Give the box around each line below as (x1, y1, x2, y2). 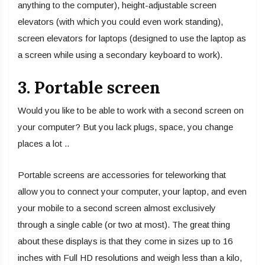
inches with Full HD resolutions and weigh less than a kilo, (18, 253, 242, 263)
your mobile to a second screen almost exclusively (18, 203, 216, 214)
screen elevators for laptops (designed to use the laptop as (18, 33, 246, 44)
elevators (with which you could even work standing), (18, 17, 223, 27)
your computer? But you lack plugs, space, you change (18, 122, 233, 132)
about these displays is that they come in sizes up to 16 (18, 236, 232, 247)
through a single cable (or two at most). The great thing (18, 219, 230, 230)
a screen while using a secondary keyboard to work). (18, 50, 222, 60)
